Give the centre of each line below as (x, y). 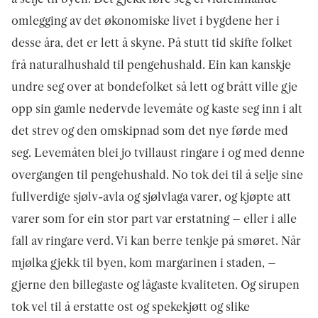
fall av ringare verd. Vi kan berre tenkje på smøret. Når (156, 240)
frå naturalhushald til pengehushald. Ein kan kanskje (151, 64)
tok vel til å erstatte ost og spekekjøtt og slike (131, 306)
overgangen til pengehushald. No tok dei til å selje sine (157, 174)
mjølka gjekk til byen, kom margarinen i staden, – (144, 262)
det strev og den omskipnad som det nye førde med (150, 130)
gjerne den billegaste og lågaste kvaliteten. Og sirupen (155, 284)
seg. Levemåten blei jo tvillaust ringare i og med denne (158, 152)
